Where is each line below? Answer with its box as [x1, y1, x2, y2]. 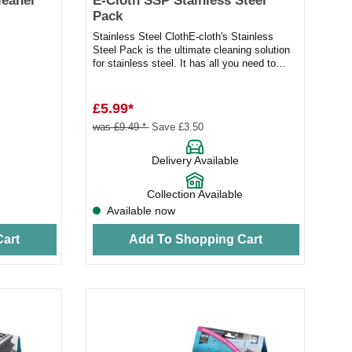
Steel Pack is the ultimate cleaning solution [92, 44, 290, 57]
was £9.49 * [92, 121, 149, 134]
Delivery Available [151, 154, 239, 167]
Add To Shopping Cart [129, 232, 263, 246]
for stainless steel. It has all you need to [92, 57, 276, 70]
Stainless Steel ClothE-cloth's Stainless [92, 31, 273, 43]
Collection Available [147, 188, 244, 201]
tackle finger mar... [92, 71, 178, 83]
